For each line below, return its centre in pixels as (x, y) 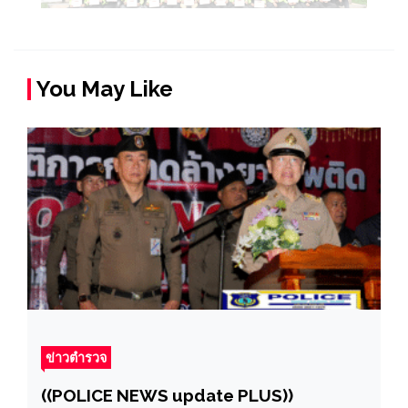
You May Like (105, 88)
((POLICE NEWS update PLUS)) (167, 395)
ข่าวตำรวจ (76, 357)
